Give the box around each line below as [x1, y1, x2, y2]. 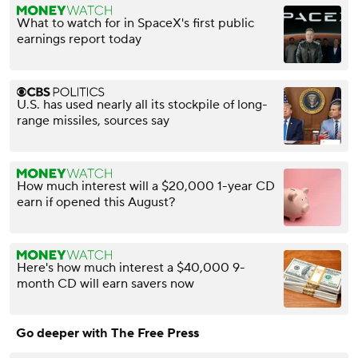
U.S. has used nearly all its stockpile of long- [17, 96, 268, 113]
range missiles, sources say [17, 112, 169, 129]
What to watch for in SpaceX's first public [17, 14, 254, 31]
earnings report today [17, 30, 141, 47]
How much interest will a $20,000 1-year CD [17, 177, 275, 194]
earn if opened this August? [17, 193, 175, 210]
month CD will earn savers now [17, 275, 194, 292]
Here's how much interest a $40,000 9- [17, 259, 245, 276]
